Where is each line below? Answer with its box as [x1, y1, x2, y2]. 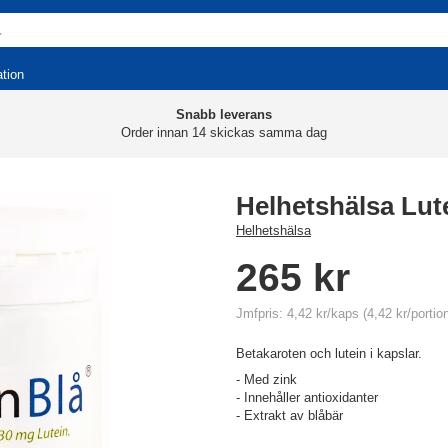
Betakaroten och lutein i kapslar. [236, 346, 422, 361]
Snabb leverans [176, 107, 272, 122]
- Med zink [236, 372, 297, 387]
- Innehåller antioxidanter [236, 390, 378, 405]
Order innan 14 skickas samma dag [121, 125, 327, 140]
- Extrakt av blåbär [236, 408, 343, 423]
